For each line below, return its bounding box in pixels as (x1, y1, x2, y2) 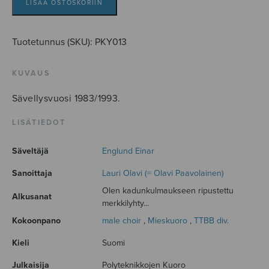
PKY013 (95, 36, 127, 49)
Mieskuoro (148, 216, 187, 226)
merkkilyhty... (102, 198, 149, 209)
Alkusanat (12, 192, 52, 202)
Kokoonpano (12, 216, 61, 226)
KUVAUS (12, 69, 50, 79)
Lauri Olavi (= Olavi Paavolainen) (102, 168, 224, 179)
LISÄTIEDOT (12, 118, 65, 128)
